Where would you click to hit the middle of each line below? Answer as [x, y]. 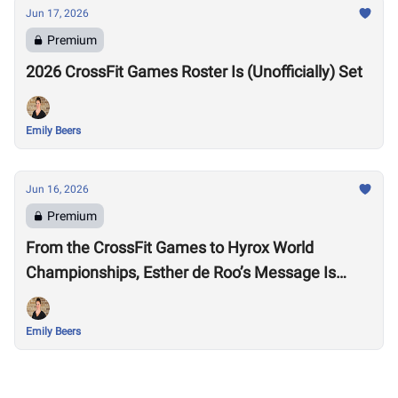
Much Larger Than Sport [111, 297]
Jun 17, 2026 [57, 13]
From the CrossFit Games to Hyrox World [170, 247]
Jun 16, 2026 [57, 189]
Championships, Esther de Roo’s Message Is [119, 272]
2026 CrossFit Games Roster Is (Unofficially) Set [194, 72]
